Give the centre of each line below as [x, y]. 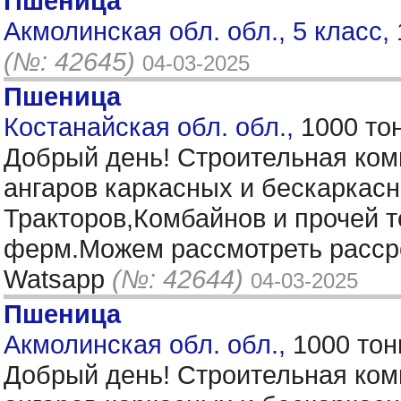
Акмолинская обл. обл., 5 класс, [200, 31]
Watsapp [58, 279]
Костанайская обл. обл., [152, 127]
